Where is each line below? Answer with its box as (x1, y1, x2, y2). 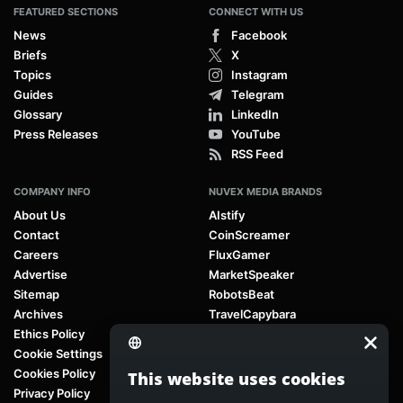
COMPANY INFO (13, 184, 91, 198)
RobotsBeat (209, 286, 274, 301)
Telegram (231, 86, 284, 102)
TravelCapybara (209, 306, 296, 321)
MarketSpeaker (209, 266, 294, 282)
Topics (13, 67, 51, 82)
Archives (13, 306, 63, 321)
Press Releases (13, 126, 98, 141)
